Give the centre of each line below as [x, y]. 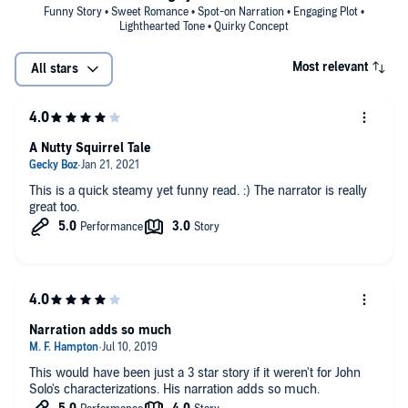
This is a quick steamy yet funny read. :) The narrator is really [142, 190]
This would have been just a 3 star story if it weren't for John [195, 372]
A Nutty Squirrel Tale [90, 148]
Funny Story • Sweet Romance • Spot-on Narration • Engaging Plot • [204, 11]
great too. [54, 207]
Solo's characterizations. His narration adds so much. [174, 389]
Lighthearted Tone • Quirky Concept [204, 26]
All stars [55, 68]
